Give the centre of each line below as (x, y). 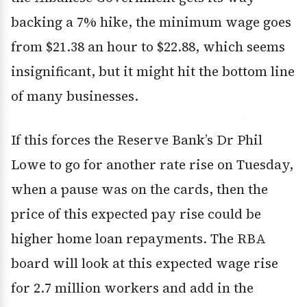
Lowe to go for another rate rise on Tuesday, (152, 165)
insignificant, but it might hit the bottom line (153, 72)
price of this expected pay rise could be (136, 214)
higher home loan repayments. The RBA (138, 239)
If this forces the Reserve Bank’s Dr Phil (137, 140)
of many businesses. (75, 96)
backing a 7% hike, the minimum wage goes (151, 22)
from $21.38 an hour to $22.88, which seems (148, 47)
